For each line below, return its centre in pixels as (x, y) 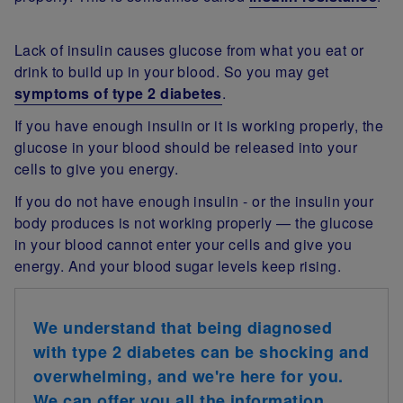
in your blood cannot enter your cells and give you (184, 245)
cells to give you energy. (100, 169)
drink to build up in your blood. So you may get (172, 72)
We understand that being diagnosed (183, 328)
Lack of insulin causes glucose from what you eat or (189, 50)
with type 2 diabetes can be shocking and (201, 352)
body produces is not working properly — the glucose (194, 223)
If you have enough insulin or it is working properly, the (199, 126)
